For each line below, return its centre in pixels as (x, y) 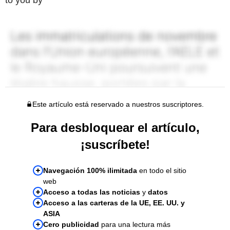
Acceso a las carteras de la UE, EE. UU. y (114, 203)
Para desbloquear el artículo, (115, 127)
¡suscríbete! (115, 144)
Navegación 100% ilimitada (90, 170)
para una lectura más (135, 224)
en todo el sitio (162, 170)
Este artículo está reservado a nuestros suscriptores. (118, 104)
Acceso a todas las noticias (92, 192)
